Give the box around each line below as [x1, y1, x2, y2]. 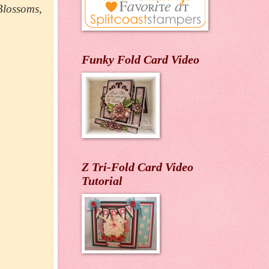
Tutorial [82, 174, 122, 188]
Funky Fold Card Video [82, 53, 199, 67]
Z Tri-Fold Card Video [82, 160, 193, 174]
